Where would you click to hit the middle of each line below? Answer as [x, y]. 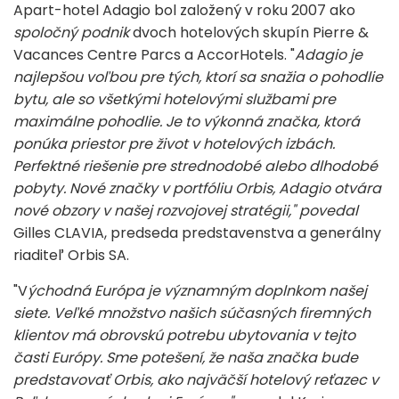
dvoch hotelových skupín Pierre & [249, 32]
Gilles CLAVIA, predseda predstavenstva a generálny [197, 232]
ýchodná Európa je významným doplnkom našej [197, 290]
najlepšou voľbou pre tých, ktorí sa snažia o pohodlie [198, 77]
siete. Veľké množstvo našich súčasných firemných [192, 313]
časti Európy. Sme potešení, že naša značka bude [186, 357]
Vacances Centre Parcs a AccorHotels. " [154, 54]
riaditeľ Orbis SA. [71, 255]
